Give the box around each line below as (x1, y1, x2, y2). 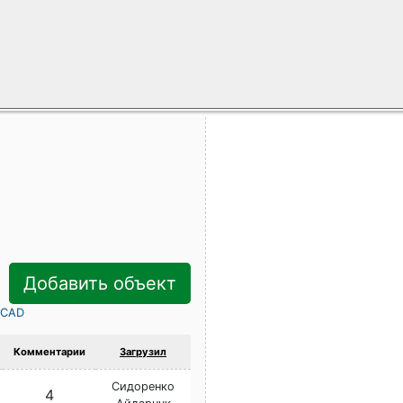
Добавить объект (23, 273, 176, 294)
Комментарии (13, 345, 85, 358)
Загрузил (120, 345, 166, 358)
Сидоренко (112, 380, 175, 393)
